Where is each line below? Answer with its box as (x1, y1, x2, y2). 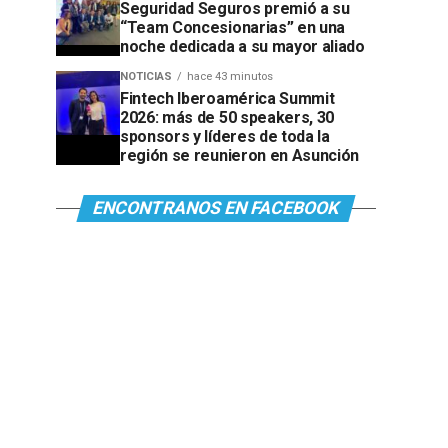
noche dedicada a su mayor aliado (120, 37, 365, 56)
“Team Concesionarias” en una (120, 18, 346, 37)
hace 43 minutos (187, 70, 273, 83)
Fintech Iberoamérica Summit (120, 89, 335, 108)
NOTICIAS (120, 70, 172, 83)
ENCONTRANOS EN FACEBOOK (90, 198, 342, 218)
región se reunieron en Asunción (120, 146, 360, 165)
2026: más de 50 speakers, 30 (120, 108, 335, 127)
